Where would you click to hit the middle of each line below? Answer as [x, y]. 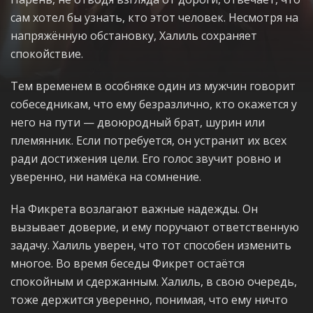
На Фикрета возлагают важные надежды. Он [134, 209]
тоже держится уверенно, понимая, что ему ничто [149, 300]
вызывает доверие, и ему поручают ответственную [155, 227]
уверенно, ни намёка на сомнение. [106, 177]
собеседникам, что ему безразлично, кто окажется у [154, 104]
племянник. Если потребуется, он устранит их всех [148, 140]
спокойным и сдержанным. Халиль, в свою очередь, [154, 282]
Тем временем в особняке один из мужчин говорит [153, 86]
